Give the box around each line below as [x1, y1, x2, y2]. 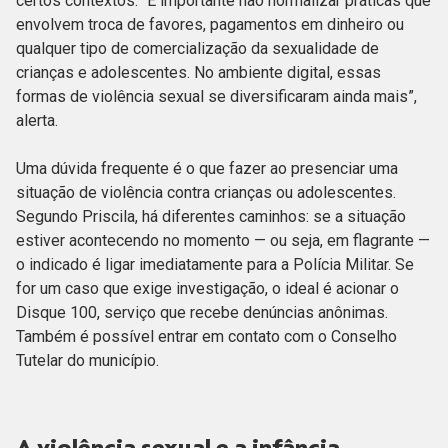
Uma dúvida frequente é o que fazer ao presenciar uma [16, 159, 398, 179]
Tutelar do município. [16, 351, 163, 371]
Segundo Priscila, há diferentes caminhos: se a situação [16, 207, 406, 227]
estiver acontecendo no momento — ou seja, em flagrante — [16, 231, 430, 251]
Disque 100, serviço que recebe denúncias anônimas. [16, 303, 388, 323]
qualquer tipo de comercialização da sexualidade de [16, 39, 379, 59]
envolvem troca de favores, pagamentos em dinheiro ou [16, 15, 404, 35]
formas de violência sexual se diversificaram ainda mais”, [16, 87, 417, 107]
